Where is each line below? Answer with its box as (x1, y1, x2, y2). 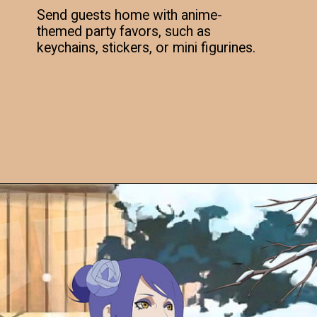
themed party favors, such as (37, 23, 212, 40)
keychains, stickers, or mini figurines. (37, 39, 256, 56)
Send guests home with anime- (37, 6, 223, 23)
